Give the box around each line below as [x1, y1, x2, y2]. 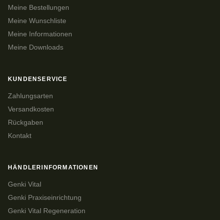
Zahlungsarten [8, 92, 53, 100]
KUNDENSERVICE [8, 75, 68, 82]
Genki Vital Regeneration [8, 207, 85, 215]
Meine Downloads [8, 43, 63, 51]
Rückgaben [8, 118, 43, 126]
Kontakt [8, 132, 31, 139]
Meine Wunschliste [8, 17, 66, 25]
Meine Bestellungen [8, 3, 69, 11]
